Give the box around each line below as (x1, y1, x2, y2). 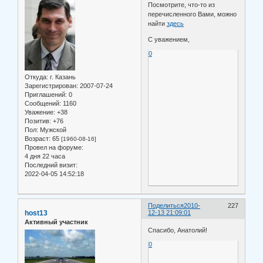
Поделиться (148, 202, 184, 210)
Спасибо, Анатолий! (148, 226, 208, 234)
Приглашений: (25, 91, 67, 99)
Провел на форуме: (25, 144, 83, 151)
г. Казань (48, 73, 76, 81)
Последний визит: (25, 161, 77, 169)
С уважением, (148, 36, 190, 43)
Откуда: (25, 73, 48, 81)
